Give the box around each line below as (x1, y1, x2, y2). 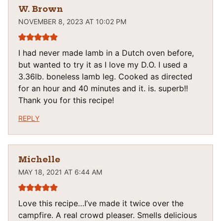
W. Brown (18, 4, 63, 14)
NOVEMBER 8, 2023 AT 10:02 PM (18, 17, 126, 26)
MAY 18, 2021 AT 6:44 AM (18, 167, 102, 176)
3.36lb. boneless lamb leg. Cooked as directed (18, 72, 192, 82)
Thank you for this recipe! (18, 95, 114, 106)
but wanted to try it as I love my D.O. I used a (18, 60, 187, 70)
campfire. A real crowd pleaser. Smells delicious (18, 210, 197, 220)
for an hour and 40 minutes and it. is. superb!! (18, 83, 188, 94)
